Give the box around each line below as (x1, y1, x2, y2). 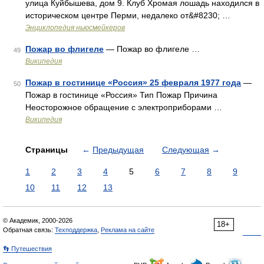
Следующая (162, 145, 209, 154)
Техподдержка (55, 226, 97, 233)
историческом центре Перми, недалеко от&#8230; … (25, 11, 230, 20)
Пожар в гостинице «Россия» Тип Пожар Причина (25, 90, 217, 100)
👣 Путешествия (3, 245, 52, 252)
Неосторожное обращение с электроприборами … (25, 103, 222, 112)
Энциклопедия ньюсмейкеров (25, 24, 125, 32)
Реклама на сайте (101, 226, 154, 233)
